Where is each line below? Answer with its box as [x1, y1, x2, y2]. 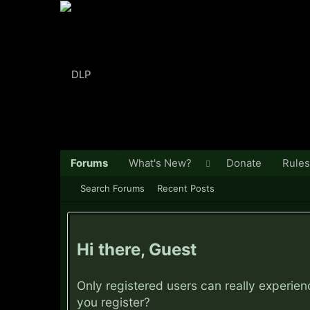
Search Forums [80, 183, 145, 194]
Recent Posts [157, 183, 215, 194]
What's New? [129, 156, 192, 170]
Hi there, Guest [77, 239, 197, 259]
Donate [226, 156, 262, 170]
